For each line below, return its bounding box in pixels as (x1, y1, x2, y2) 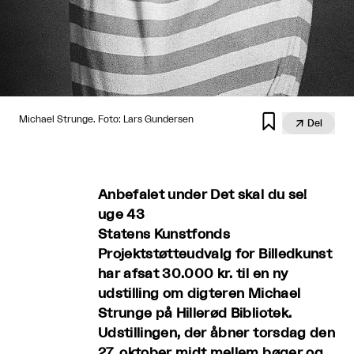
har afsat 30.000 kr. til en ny (98, 266, 288, 281)
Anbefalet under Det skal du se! (98, 187, 307, 201)
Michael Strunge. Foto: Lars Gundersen (19, 114, 194, 124)
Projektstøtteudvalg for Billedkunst (98, 247, 332, 261)
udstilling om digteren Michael (98, 286, 301, 300)
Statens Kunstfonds (98, 227, 231, 241)
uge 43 (98, 207, 145, 221)
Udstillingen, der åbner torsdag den (98, 326, 335, 340)
